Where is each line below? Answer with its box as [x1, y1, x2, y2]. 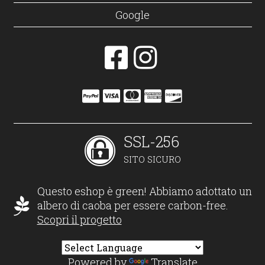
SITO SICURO [123, 153, 181, 165]
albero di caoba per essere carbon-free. [37, 198, 228, 213]
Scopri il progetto [37, 212, 122, 227]
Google [115, 7, 150, 22]
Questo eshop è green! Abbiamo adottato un [37, 184, 252, 199]
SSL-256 [123, 131, 179, 151]
